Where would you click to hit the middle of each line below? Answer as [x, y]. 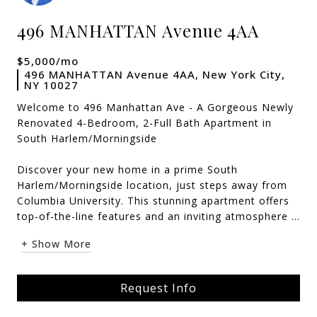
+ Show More [56, 244]
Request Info [158, 288]
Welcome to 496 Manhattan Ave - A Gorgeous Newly [155, 107]
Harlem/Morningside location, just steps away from [152, 185]
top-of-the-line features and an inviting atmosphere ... [158, 216]
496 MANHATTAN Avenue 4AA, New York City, [155, 74]
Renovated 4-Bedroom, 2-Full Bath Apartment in [144, 123]
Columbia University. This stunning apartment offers [153, 201]
